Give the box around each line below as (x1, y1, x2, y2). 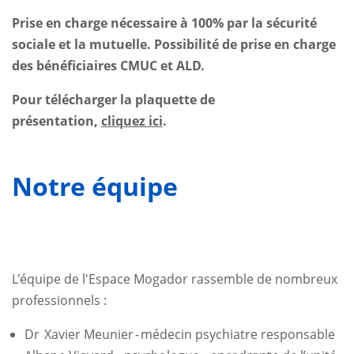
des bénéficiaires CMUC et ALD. (12, 56, 205, 74)
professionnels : (12, 291, 107, 309)
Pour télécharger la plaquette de (12, 90, 215, 108)
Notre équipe (12, 168, 178, 203)
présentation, (12, 111, 101, 130)
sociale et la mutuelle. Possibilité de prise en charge (12, 35, 336, 53)
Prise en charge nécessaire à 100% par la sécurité (12, 13, 317, 32)
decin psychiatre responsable (160, 325, 335, 343)
